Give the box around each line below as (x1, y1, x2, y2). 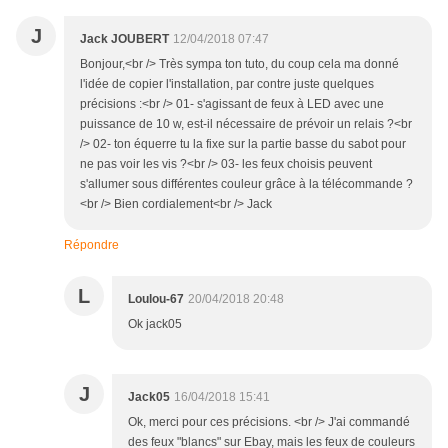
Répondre (64, 238, 119, 253)
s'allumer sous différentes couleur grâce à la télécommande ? (80, 177, 413, 192)
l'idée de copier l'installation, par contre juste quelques (80, 77, 374, 92)
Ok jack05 (128, 317, 182, 332)
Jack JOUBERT (80, 32, 169, 47)
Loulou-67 (128, 292, 184, 307)
